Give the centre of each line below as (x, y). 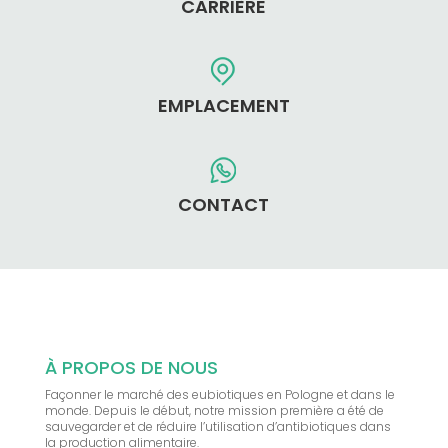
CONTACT (224, 205)
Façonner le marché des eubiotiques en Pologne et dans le (219, 395)
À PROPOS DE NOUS (131, 368)
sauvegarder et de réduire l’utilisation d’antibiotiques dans (217, 427)
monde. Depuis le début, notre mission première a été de (214, 411)
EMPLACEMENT (223, 106)
